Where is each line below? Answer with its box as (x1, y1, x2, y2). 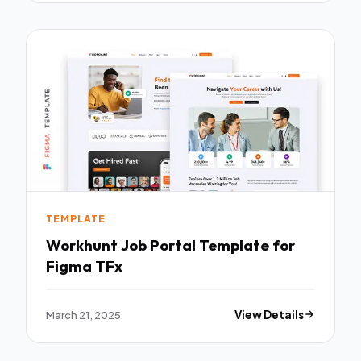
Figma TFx (46, 256, 122, 276)
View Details (234, 307, 305, 322)
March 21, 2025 (46, 307, 121, 322)
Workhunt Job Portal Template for (46, 235, 121, 255)
